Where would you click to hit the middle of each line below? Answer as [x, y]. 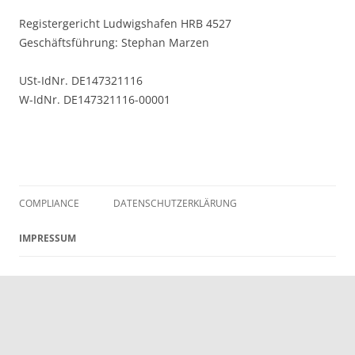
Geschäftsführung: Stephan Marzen [114, 42]
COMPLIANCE [49, 203]
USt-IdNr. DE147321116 [81, 80]
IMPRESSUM [48, 238]
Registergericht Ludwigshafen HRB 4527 [125, 23]
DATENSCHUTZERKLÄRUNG [175, 203]
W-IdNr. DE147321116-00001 [95, 99]
